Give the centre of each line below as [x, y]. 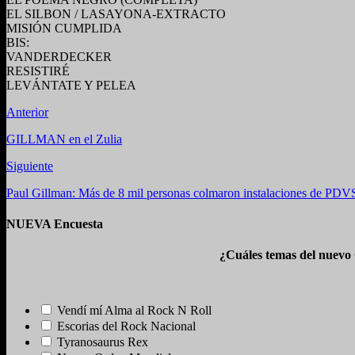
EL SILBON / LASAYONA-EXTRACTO [116, 13]
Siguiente [30, 166]
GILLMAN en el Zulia [64, 139]
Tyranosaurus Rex [103, 342]
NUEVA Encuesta [55, 224]
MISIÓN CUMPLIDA [64, 28]
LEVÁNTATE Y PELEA [71, 85]
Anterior [27, 112]
